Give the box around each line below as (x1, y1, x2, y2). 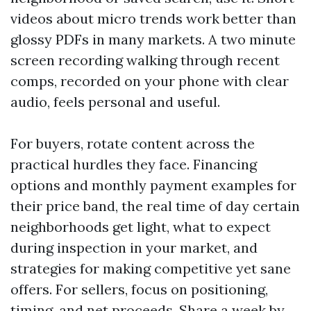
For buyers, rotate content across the (10, 135, 255, 152)
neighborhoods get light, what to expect (10, 218, 271, 235)
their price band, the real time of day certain (10, 197, 300, 215)
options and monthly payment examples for (10, 176, 296, 194)
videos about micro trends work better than (10, 10, 296, 27)
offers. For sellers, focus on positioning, (10, 280, 268, 298)
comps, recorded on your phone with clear (10, 72, 289, 90)
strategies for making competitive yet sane (10, 260, 291, 277)
